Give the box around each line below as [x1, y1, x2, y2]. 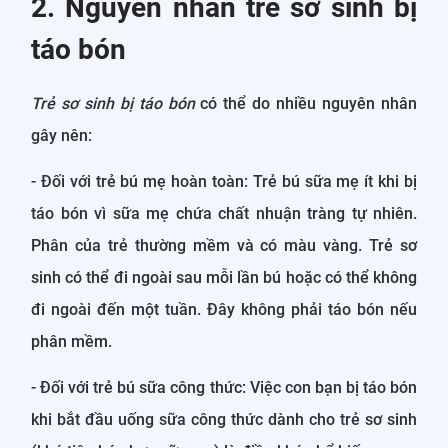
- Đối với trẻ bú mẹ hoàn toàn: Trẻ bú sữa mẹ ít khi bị [31, 171, 417, 191]
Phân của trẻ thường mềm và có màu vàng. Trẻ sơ [31, 235, 417, 255]
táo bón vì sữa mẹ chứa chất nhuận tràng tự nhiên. [31, 203, 417, 223]
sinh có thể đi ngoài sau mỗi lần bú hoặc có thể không [31, 267, 417, 287]
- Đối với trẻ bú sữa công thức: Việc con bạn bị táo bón [31, 377, 417, 397]
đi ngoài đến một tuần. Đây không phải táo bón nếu [31, 299, 417, 319]
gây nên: [31, 125, 92, 145]
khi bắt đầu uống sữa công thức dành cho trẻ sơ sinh [31, 409, 417, 429]
